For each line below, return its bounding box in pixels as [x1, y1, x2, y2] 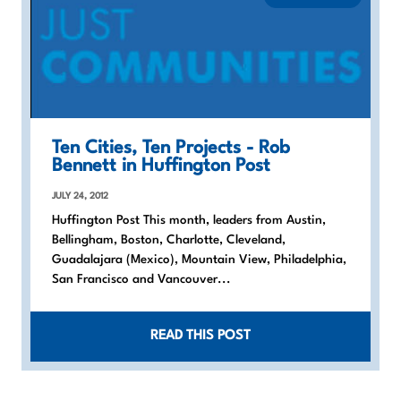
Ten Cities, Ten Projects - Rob [52, 140, 290, 158]
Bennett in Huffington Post [52, 158, 270, 176]
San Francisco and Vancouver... [52, 273, 231, 286]
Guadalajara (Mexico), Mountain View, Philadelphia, [52, 253, 346, 267]
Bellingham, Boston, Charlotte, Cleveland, [52, 234, 286, 247]
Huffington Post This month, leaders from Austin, [52, 214, 326, 227]
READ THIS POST [150, 328, 251, 343]
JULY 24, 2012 [52, 192, 108, 201]
